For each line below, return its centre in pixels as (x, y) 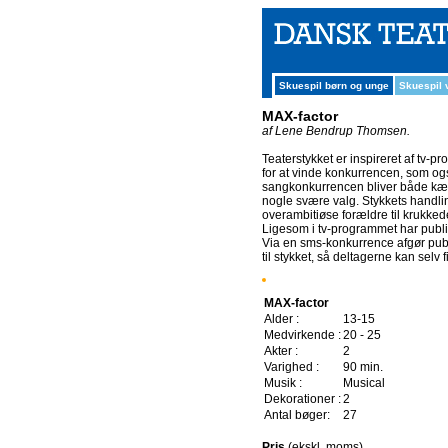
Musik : (283, 383)
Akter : (281, 351)
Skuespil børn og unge (334, 85)
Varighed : (291, 367)
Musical (364, 383)
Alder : (281, 319)
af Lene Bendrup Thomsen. (336, 131)
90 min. (363, 367)
